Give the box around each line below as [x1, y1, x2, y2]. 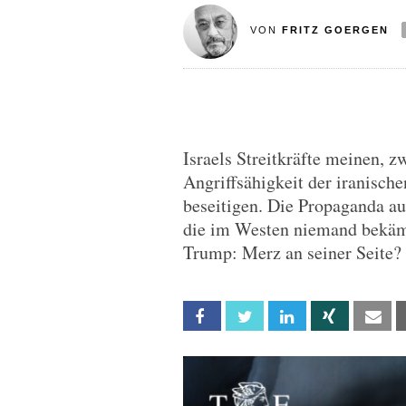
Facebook [219, 309, 273, 324]
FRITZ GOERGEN [281, 24, 389, 35]
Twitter [262, 309, 303, 324]
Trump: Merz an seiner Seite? [183, 240, 401, 265]
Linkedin [304, 309, 346, 324]
